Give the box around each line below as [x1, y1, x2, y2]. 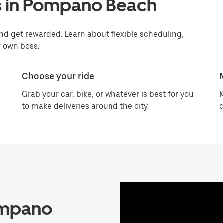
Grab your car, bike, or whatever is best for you [22, 89, 194, 99]
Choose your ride [22, 71, 94, 81]
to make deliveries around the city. [22, 101, 149, 111]
